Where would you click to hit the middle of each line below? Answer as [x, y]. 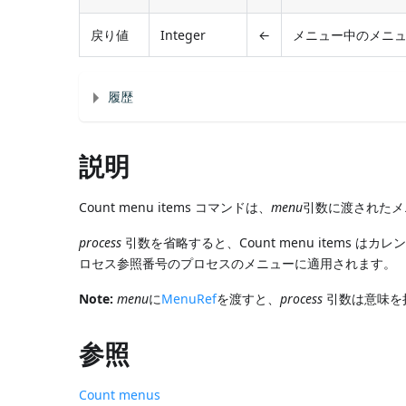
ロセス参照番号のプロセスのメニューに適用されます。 [238, 263]
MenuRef [189, 298]
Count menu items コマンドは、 [175, 207]
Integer [184, 34]
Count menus [120, 394]
